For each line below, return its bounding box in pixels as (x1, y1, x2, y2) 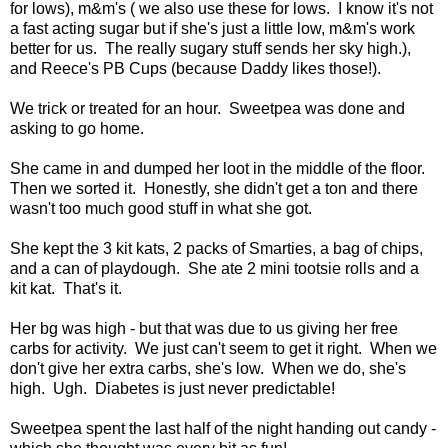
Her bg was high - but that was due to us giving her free (10, 319, 398, 337)
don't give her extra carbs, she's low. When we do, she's (10, 359, 406, 377)
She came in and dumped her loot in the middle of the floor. (10, 159, 429, 177)
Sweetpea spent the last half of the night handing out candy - (10, 419, 436, 437)
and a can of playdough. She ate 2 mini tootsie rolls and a (10, 259, 419, 277)
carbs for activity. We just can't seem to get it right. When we (10, 339, 437, 357)
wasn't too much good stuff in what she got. (10, 199, 312, 217)
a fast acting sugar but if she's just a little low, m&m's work (10, 19, 415, 37)
